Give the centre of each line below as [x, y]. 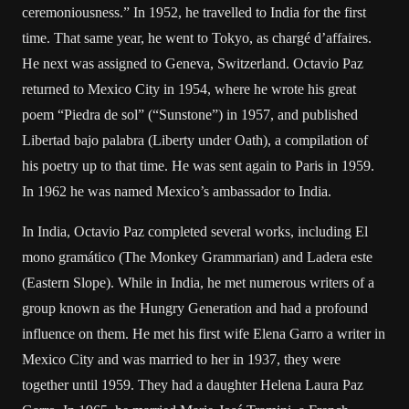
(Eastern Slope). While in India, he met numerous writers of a [198, 283]
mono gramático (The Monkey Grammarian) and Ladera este [197, 257]
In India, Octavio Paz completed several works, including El [195, 231]
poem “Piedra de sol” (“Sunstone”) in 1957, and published [190, 115]
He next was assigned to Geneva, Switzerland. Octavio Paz [193, 63]
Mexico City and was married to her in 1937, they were [181, 359]
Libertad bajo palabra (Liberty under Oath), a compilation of [195, 140]
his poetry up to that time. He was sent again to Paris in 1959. [198, 166]
